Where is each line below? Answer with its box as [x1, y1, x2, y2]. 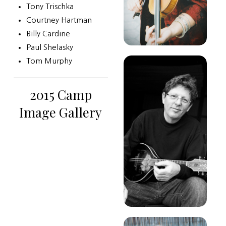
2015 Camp [29, 86, 92, 103]
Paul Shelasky [26, 43, 73, 51]
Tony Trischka [26, 3, 74, 11]
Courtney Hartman [26, 16, 92, 24]
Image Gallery [19, 103, 102, 121]
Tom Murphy [26, 57, 72, 65]
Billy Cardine [26, 30, 70, 38]
